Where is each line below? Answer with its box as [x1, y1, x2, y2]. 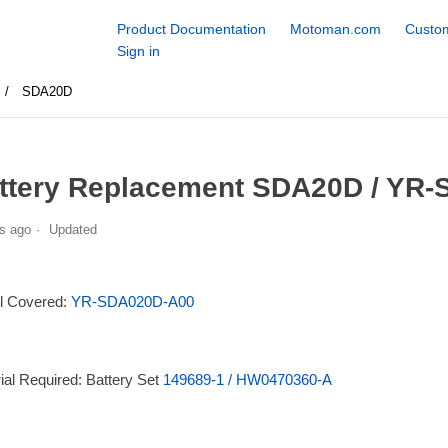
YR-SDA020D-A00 [70, 292, 194, 310]
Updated [48, 221, 97, 237]
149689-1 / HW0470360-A [162, 370, 332, 388]
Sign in [116, 43, 160, 59]
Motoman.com [289, 21, 381, 37]
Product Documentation [116, 21, 266, 37]
